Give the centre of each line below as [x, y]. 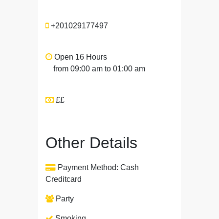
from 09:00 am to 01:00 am [99, 69]
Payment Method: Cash [97, 167]
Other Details [91, 143]
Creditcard [64, 179]
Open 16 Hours [80, 57]
